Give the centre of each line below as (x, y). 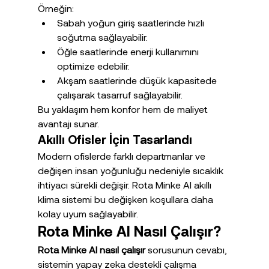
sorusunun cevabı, (187, 250)
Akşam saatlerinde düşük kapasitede (138, 80)
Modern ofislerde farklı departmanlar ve (122, 156)
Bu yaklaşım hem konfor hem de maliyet (124, 109)
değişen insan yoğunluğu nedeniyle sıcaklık (131, 171)
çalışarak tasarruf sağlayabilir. (119, 95)
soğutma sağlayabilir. (102, 37)
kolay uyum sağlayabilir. (88, 214)
